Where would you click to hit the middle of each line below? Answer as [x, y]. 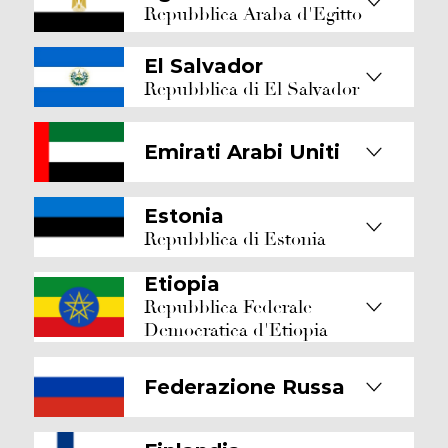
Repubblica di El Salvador [251, 89]
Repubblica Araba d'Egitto [253, 14]
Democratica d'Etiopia [236, 330]
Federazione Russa [244, 387]
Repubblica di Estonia [235, 239]
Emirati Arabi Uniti [242, 152]
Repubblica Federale [228, 307]
